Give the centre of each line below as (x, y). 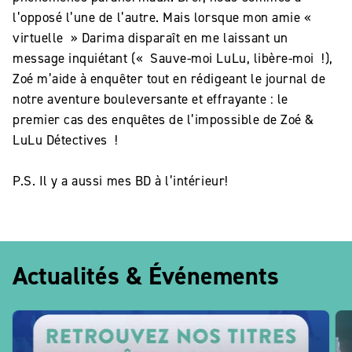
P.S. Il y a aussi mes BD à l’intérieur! (121, 181)
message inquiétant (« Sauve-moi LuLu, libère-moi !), (173, 59)
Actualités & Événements (146, 276)
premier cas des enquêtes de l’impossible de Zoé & (163, 120)
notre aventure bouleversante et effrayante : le (150, 99)
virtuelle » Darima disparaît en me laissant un (150, 38)
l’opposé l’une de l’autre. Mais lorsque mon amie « (164, 18)
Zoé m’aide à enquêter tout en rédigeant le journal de (169, 79)
